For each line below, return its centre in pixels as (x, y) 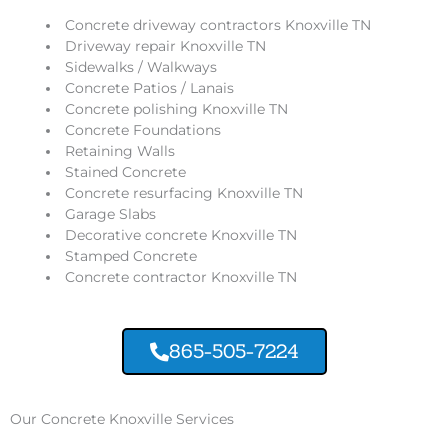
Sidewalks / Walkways (141, 66)
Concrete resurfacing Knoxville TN (184, 192)
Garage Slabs (111, 213)
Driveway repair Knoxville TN (166, 45)
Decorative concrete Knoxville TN (181, 234)
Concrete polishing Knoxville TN (177, 108)
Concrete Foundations (143, 129)
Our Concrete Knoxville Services (122, 419)
